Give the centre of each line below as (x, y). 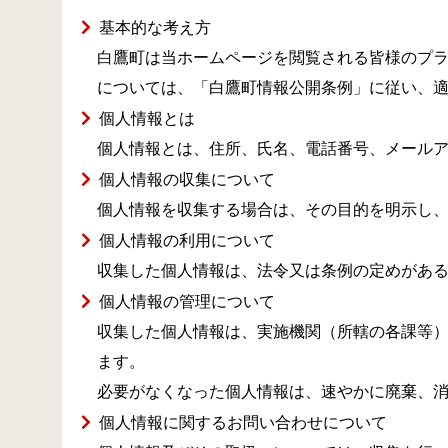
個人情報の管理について (187, 301)
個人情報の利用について (187, 240)
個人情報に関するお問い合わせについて (243, 422)
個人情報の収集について (187, 179)
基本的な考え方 (155, 27)
